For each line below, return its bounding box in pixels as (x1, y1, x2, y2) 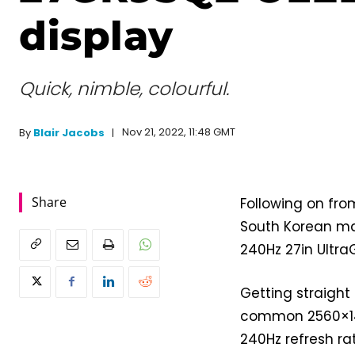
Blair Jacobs (33, 124, 105, 140)
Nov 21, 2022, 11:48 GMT (122, 124, 235, 140)
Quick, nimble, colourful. (19, 75, 229, 101)
